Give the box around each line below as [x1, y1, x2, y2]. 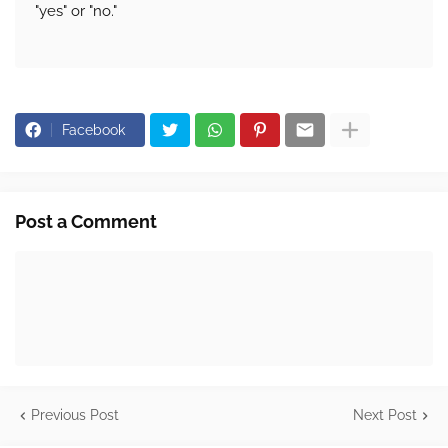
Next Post [353, 407, 417, 424]
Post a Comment [15, 211, 157, 233]
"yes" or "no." [35, 2, 117, 21]
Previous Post [31, 407, 119, 424]
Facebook [62, 122, 125, 139]
